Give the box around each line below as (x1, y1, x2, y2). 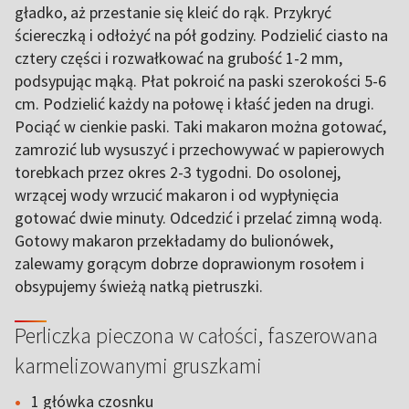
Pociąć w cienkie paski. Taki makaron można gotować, (15, 116, 386, 137)
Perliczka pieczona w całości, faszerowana (15, 321, 378, 350)
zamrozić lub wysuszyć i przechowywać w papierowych (15, 139, 384, 160)
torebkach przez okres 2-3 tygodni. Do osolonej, (15, 162, 341, 183)
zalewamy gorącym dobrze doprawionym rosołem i (15, 253, 364, 274)
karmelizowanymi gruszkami (15, 351, 262, 380)
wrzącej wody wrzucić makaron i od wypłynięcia (15, 184, 339, 205)
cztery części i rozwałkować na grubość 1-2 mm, (15, 47, 342, 68)
